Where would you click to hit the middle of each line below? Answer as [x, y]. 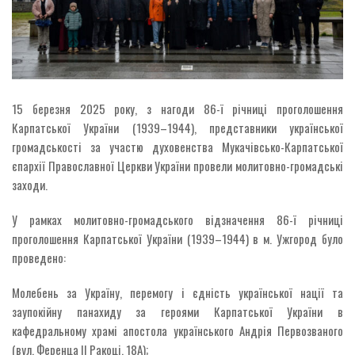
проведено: [39, 257]
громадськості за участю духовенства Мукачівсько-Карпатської [177, 146]
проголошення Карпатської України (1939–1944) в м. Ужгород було [177, 238]
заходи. [30, 184]
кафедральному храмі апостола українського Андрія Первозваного [177, 330]
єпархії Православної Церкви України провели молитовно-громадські [177, 165]
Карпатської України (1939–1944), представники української [177, 127]
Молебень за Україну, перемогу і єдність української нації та [177, 292]
